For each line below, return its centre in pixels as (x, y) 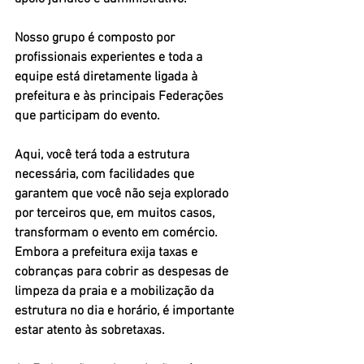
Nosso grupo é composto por (96, 38)
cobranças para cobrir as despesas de (123, 272)
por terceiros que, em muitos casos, (116, 213)
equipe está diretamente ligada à (108, 77)
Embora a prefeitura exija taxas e (108, 252)
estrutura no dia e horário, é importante (126, 311)
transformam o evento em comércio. (118, 233)
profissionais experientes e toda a (110, 57)
